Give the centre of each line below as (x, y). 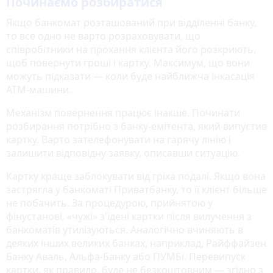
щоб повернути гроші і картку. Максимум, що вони (128, 62)
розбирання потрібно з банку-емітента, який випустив (136, 126)
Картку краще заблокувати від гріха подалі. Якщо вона (136, 176)
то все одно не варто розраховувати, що (103, 36)
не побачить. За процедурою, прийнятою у (109, 203)
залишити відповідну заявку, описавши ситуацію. (123, 153)
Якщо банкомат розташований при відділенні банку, (131, 22)
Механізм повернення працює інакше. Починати (123, 112)
